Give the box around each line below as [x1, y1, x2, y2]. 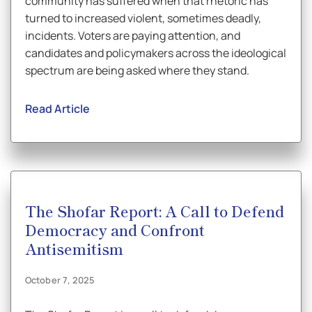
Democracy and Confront [25, 219, 205, 240]
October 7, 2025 [25, 274, 95, 286]
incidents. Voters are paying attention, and [25, 28, 240, 43]
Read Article [25, 101, 90, 116]
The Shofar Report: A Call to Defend [25, 200, 284, 221]
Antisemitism [25, 237, 123, 259]
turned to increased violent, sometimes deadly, [25, 10, 261, 26]
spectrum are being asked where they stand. [25, 63, 249, 78]
